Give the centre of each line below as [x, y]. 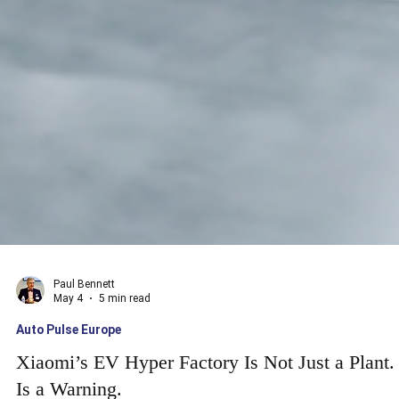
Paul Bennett [84, 316]
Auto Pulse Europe [69, 361]
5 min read [125, 331]
